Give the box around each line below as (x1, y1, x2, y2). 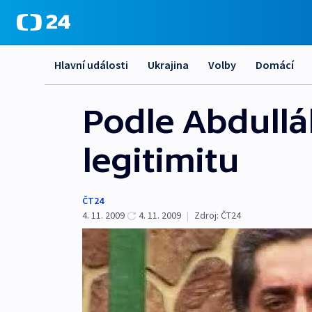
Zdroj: (194, 209, 219, 221)
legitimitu (82, 141, 239, 179)
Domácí (256, 58, 294, 72)
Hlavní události (54, 58, 128, 72)
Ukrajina (148, 58, 189, 72)
